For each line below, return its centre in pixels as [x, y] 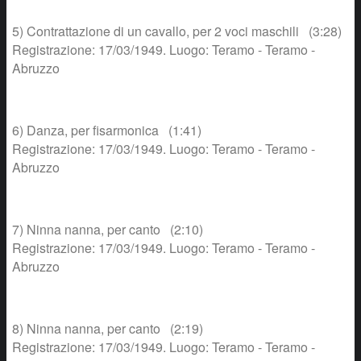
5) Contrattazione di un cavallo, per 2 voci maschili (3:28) [177, 31]
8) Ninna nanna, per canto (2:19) [108, 328]
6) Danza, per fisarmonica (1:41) [107, 130]
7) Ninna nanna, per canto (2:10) [108, 229]
